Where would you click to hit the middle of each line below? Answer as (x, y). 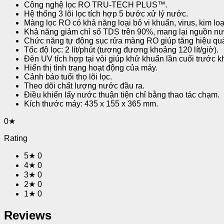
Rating (16, 138)
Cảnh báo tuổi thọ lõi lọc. (68, 76)
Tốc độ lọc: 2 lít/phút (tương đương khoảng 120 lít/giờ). (121, 49)
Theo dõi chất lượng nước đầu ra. (84, 85)
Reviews (28, 215)
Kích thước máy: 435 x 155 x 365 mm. (91, 103)
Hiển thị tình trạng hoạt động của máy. (91, 67)
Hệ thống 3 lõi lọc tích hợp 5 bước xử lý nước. (106, 13)
